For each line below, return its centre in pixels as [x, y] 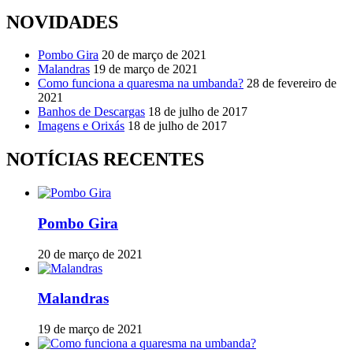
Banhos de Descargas [91, 112]
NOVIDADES [62, 22]
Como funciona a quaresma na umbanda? [141, 84]
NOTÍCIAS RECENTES [105, 160]
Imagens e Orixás [81, 126]
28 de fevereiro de [292, 84]
